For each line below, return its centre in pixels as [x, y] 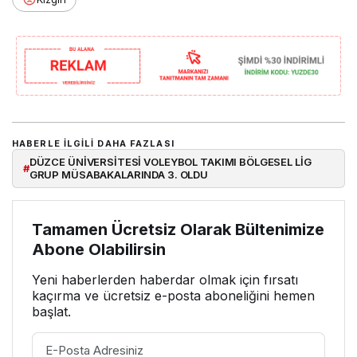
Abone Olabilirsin [99, 249]
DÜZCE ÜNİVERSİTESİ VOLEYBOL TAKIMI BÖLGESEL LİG [170, 162]
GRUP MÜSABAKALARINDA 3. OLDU [119, 175]
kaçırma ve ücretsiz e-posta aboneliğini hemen [173, 295]
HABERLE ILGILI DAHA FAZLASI [93, 144]
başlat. [51, 311]
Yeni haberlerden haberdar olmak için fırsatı [165, 279]
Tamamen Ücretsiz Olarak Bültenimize [178, 229]
